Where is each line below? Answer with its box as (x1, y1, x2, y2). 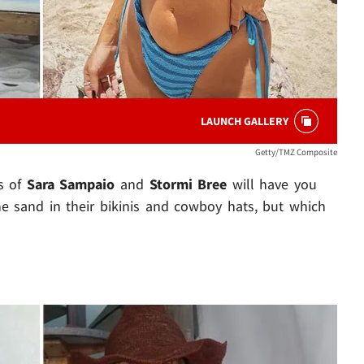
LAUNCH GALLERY (201, 114, 288, 129)
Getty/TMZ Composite (255, 146, 337, 158)
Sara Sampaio (26, 175, 120, 194)
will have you (232, 175, 317, 194)
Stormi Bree (149, 175, 232, 194)
